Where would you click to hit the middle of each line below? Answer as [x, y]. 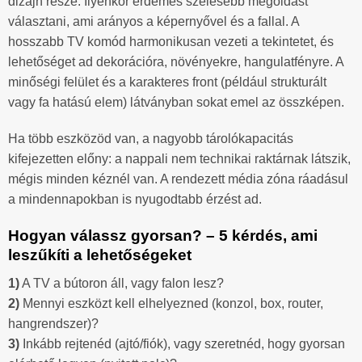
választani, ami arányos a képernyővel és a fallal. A [154, 21]
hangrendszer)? [53, 323]
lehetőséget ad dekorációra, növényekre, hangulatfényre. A [176, 61]
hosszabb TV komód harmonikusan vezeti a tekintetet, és [171, 41]
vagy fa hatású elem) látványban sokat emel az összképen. [176, 102]
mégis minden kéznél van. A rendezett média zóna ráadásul [178, 179]
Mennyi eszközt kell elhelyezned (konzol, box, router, [171, 303]
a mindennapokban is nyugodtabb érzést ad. [135, 200]
